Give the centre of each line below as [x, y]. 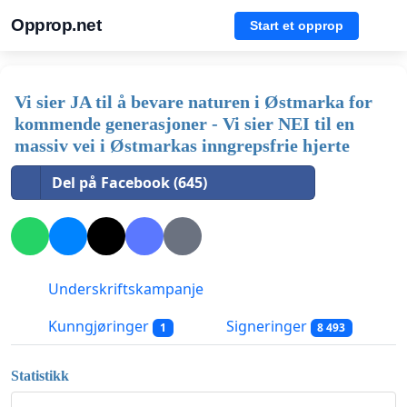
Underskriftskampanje [124, 289]
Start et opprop [297, 25]
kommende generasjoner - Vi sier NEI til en [184, 124]
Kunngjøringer [99, 327]
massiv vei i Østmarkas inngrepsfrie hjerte [182, 145]
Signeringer [266, 327]
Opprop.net [56, 25]
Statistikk [40, 375]
